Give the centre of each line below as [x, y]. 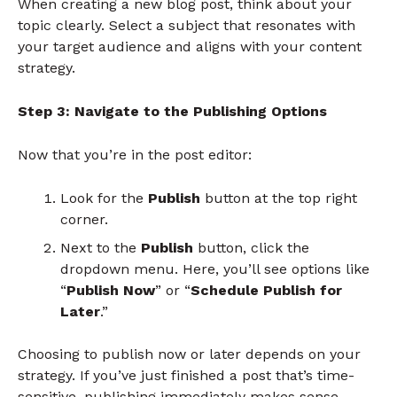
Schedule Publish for [266, 290]
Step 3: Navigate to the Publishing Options [172, 112]
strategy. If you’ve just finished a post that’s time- [186, 375]
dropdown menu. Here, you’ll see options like [215, 269]
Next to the [101, 247]
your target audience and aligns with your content [190, 47]
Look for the [104, 198]
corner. [84, 219]
